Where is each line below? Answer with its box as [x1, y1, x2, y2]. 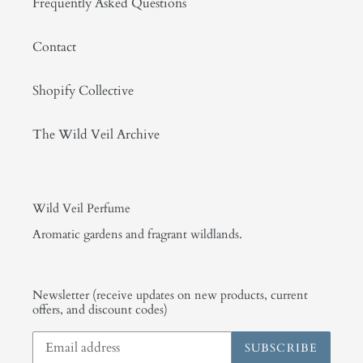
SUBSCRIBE [244, 340, 318, 357]
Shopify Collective [32, 81, 134, 100]
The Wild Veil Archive [32, 125, 160, 143]
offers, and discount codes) [32, 301, 168, 318]
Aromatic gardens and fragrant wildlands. [32, 226, 242, 243]
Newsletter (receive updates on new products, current [32, 287, 308, 304]
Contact [32, 37, 76, 56]
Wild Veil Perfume [32, 199, 130, 216]
